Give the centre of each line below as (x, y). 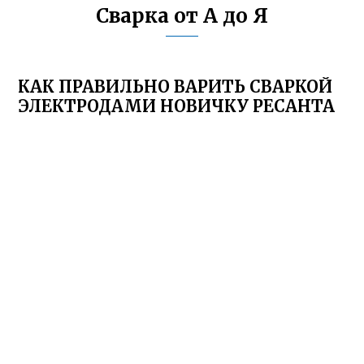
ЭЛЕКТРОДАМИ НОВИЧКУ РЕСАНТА (177, 106)
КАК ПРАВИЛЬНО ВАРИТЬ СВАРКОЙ (175, 87)
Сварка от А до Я (182, 16)
